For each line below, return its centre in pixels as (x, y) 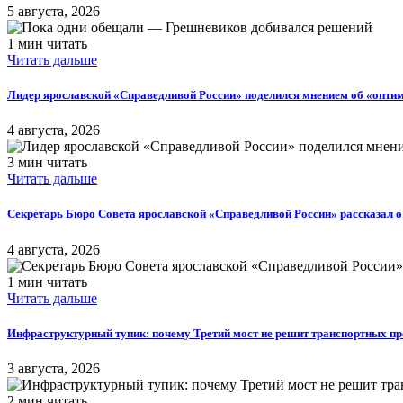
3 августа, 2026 (54, 368)
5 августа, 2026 (54, 11)
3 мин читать (47, 163)
